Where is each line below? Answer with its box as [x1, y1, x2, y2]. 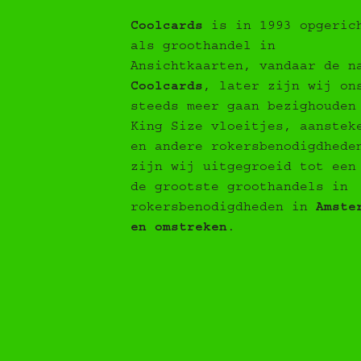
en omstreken [131, 222, 227, 236]
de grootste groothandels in [131, 182, 348, 196]
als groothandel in [131, 41, 276, 55]
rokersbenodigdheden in [131, 202, 316, 216]
